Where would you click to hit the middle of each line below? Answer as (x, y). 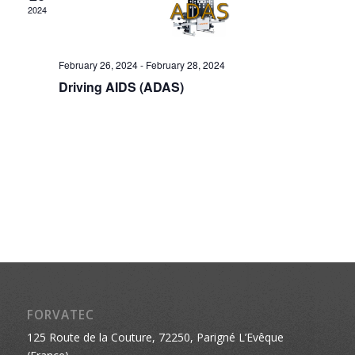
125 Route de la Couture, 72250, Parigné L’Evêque (155, 338)
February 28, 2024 (185, 64)
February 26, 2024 (98, 64)
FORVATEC (60, 315)
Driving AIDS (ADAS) (121, 86)
